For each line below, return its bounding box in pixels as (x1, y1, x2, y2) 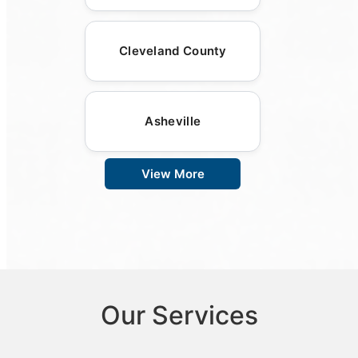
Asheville (145, 113, 201, 129)
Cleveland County (118, 42, 227, 58)
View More (141, 165, 205, 181)
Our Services (100, 299, 258, 331)
